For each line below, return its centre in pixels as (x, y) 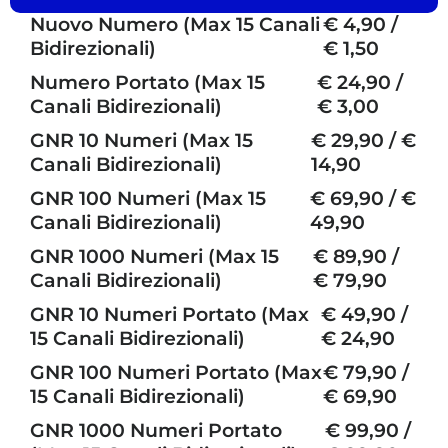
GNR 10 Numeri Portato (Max (169, 314)
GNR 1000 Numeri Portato (156, 430)
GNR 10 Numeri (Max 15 (141, 140)
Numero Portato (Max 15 (147, 82)
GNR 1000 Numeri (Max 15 (154, 256)
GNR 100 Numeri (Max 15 (148, 198)
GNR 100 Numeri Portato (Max (176, 372)
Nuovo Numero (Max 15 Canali (175, 24)
